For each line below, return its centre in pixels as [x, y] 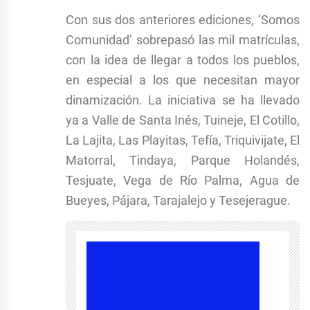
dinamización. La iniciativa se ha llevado [183, 100]
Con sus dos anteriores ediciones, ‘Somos [183, 19]
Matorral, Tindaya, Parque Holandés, [183, 160]
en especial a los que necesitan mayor [183, 80]
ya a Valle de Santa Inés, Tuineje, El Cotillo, [183, 120]
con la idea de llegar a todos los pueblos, [183, 60]
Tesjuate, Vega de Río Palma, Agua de [183, 180]
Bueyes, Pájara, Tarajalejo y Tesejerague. [178, 200]
